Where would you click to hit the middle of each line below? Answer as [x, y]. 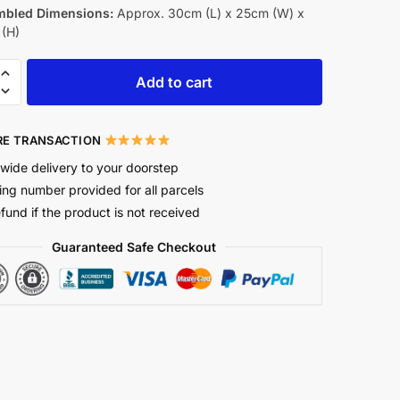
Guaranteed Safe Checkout [134, 246]
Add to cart [175, 82]
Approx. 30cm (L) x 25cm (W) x [208, 13]
